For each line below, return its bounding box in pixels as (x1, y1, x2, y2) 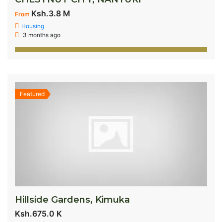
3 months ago (21, 31, 60, 39)
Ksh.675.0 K (15, 209, 62, 219)
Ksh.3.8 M (31, 8, 70, 18)
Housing (21, 22, 44, 30)
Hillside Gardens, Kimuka (15, 194, 130, 206)
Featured (20, 90, 45, 98)
